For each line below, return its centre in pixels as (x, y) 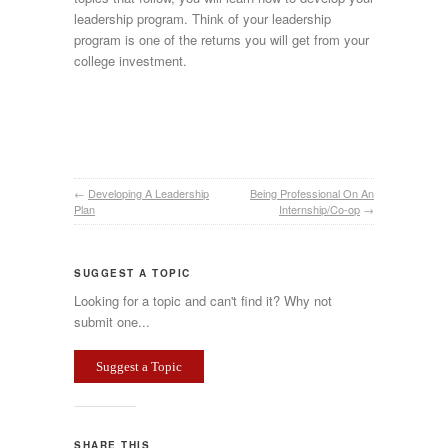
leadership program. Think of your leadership (202, 19)
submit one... (112, 322)
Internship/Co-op (319, 209)
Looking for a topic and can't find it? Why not (203, 301)
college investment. (130, 61)
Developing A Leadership (148, 193)
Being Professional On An (312, 193)
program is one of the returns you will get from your (221, 40)
